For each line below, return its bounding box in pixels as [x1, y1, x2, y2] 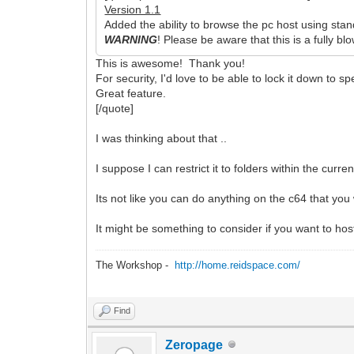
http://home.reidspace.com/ [175, 258, 301, 271]
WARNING [104, 32, 158, 46]
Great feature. [96, 86, 167, 100]
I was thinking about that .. [96, 131, 228, 145]
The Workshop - [96, 258, 175, 271]
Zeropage [165, 337, 224, 352]
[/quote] [96, 101, 134, 115]
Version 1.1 [104, 2, 161, 16]
